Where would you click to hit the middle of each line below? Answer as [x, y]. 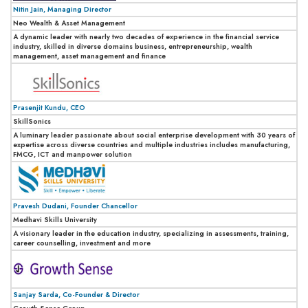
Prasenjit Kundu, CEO [49, 107]
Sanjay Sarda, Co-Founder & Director [76, 294]
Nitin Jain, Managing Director [62, 9]
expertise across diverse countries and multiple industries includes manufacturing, [152, 144]
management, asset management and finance [89, 56]
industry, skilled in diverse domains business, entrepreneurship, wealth [133, 46]
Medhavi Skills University [55, 219]
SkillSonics [32, 121]
